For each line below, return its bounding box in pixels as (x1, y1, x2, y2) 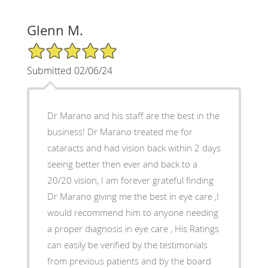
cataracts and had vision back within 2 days (47, 141, 221, 154)
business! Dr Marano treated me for (47, 125, 193, 138)
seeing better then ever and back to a (47, 157, 197, 170)
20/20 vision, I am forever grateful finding (47, 173, 214, 186)
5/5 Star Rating (26, 41, 86, 53)
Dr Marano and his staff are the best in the (47, 109, 220, 121)
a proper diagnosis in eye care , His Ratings (47, 222, 219, 234)
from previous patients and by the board (47, 254, 211, 267)
